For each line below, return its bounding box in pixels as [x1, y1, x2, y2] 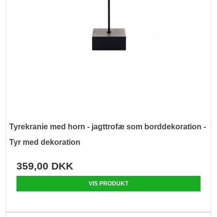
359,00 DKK [16, 160, 74, 172]
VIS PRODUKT [89, 180, 128, 187]
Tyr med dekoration [9, 138, 81, 147]
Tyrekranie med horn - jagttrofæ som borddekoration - [9, 123, 206, 131]
